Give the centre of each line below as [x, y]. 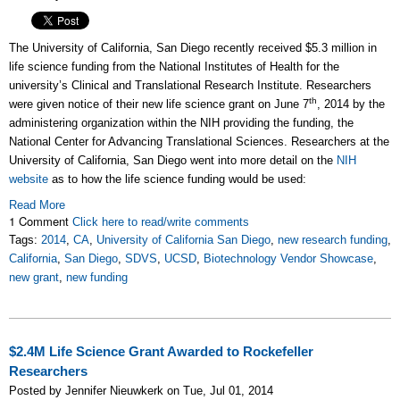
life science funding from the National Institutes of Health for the [174, 66]
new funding [97, 277]
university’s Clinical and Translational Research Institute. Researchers [190, 85]
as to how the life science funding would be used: [177, 179]
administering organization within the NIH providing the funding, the [181, 122]
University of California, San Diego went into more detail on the [173, 160]
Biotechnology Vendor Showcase [288, 258]
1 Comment [41, 221]
